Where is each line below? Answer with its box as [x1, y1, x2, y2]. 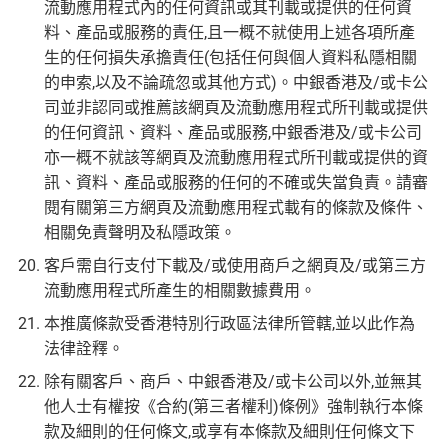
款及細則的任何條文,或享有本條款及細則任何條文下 [44, 422, 415, 442]
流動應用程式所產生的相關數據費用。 [44, 281, 316, 301]
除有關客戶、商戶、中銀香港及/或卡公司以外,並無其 [44, 372, 422, 392]
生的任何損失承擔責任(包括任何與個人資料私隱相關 [44, 48, 417, 68]
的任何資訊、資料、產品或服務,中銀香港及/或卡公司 [44, 123, 422, 143]
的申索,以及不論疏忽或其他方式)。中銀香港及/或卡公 [44, 73, 428, 93]
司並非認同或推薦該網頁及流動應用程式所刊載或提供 [44, 98, 428, 118]
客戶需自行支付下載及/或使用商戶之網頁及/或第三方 [44, 256, 426, 276]
